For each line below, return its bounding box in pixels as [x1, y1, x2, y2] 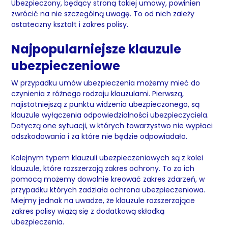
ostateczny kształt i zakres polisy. [11, 19, 131, 30]
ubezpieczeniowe [11, 58, 121, 74]
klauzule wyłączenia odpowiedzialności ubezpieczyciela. [11, 110, 209, 120]
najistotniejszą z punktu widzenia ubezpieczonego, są [11, 99, 200, 109]
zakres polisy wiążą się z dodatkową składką [11, 206, 165, 216]
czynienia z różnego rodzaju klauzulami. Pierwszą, [11, 89, 184, 99]
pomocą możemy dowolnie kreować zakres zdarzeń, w [11, 174, 205, 184]
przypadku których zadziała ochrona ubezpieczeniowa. [11, 185, 206, 195]
